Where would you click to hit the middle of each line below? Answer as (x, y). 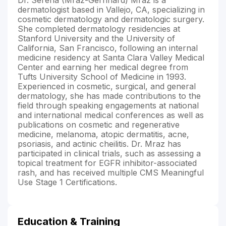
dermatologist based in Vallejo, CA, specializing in (111, 9)
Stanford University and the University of (96, 38)
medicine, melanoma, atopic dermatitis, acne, (103, 134)
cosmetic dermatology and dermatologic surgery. (111, 19)
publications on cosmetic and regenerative (99, 124)
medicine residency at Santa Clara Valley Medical (111, 57)
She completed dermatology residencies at (99, 29)
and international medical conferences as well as (111, 115)
